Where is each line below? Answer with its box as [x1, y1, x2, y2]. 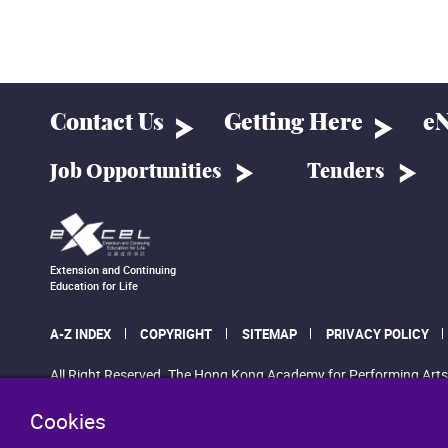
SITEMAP [241, 325, 297, 344]
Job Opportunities [50, 161, 221, 182]
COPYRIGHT [140, 325, 213, 344]
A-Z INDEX [50, 325, 111, 344]
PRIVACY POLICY [325, 325, 429, 344]
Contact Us [50, 112, 164, 136]
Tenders [307, 161, 385, 182]
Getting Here [223, 112, 363, 136]
